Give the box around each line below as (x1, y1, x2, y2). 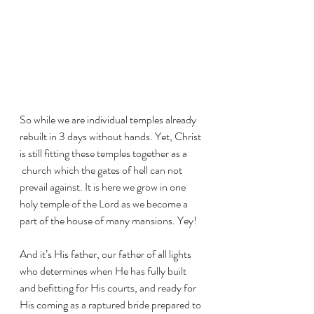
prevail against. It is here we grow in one (20, 179, 188, 196)
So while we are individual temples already (20, 111, 198, 128)
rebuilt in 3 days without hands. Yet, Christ (20, 128, 203, 145)
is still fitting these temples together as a (20, 145, 189, 162)
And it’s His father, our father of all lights (20, 246, 193, 263)
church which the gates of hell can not (20, 162, 184, 179)
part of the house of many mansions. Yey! (20, 212, 199, 229)
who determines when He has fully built (20, 263, 189, 280)
